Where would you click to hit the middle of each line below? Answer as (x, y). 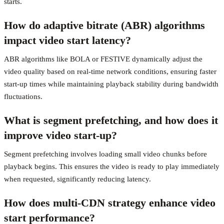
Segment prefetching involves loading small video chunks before (105, 154)
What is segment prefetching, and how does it (111, 120)
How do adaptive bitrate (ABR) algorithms (104, 25)
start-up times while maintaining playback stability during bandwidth (111, 84)
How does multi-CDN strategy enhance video (110, 203)
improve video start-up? (60, 135)
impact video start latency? (67, 40)
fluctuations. (23, 97)
